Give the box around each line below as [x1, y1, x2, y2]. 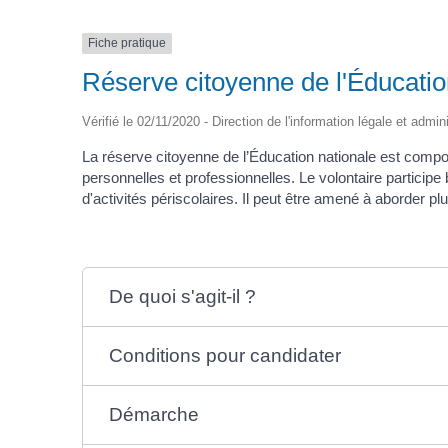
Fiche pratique [88, 36, 166, 51]
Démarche [109, 403, 200, 425]
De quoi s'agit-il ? [109, 285, 257, 307]
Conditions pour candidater [109, 344, 342, 366]
